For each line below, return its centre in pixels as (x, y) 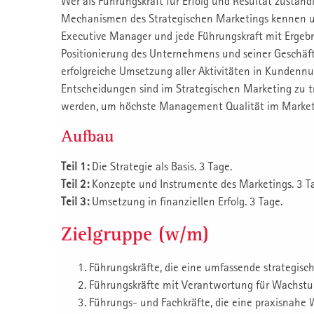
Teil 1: (75, 166)
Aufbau (87, 136)
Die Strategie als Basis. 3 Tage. (161, 166)
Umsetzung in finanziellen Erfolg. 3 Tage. (186, 202)
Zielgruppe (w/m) (135, 234)
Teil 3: (75, 202)
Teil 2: (75, 184)
